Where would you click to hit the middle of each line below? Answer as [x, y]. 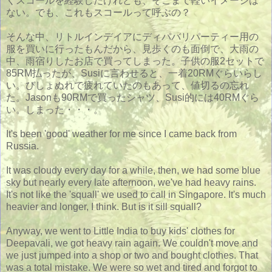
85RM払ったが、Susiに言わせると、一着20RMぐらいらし [134, 73]
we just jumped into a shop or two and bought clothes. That [132, 256]
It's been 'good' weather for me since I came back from [121, 134]
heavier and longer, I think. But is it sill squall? [104, 207]
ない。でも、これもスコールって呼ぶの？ [98, 13]
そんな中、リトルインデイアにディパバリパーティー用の [132, 37]
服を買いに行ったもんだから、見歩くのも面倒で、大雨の [132, 49]
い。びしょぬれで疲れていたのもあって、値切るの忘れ [127, 86]
